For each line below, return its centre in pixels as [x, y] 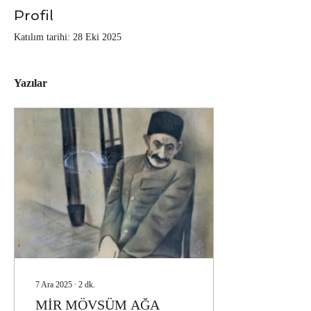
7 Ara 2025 [54, 285]
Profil [34, 15]
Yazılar [31, 83]
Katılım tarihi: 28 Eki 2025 [68, 37]
